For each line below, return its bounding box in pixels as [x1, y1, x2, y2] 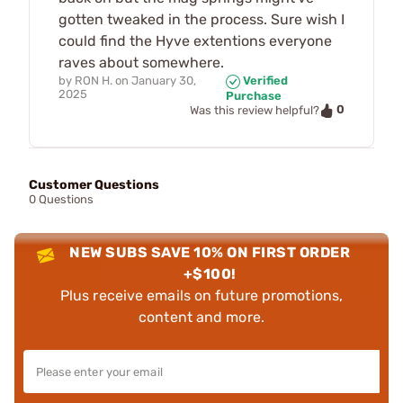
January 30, [131, 74, 196, 88]
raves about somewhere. [58, 54, 224, 72]
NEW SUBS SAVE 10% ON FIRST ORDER [69, 243, 351, 261]
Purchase [225, 88, 282, 103]
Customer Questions [29, 176, 159, 193]
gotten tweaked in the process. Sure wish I [58, 11, 345, 29]
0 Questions [29, 192, 94, 206]
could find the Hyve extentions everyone [58, 32, 332, 50]
